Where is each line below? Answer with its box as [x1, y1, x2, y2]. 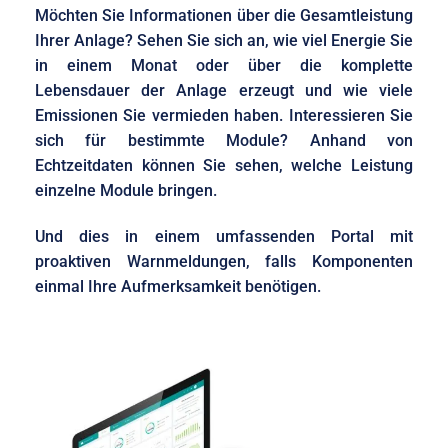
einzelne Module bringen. [35, 181, 217, 201]
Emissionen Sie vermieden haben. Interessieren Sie [35, 106, 413, 126]
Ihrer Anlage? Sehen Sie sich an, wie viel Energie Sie [35, 31, 413, 51]
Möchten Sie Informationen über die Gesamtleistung [35, 6, 413, 26]
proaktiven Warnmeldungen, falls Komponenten [35, 251, 413, 271]
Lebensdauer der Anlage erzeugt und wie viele [35, 81, 413, 101]
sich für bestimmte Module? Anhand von [35, 131, 413, 151]
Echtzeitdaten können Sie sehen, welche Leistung [35, 156, 413, 176]
